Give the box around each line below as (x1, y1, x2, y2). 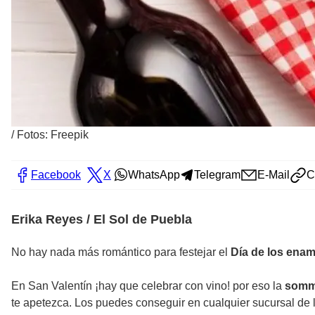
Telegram (194, 168, 240, 181)
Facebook (31, 168, 81, 181)
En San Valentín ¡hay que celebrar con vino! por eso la (11, 279, 285, 292)
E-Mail (257, 168, 290, 181)
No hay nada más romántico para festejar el (11, 245, 231, 258)
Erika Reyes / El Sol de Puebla (11, 212, 192, 226)
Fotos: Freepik (17, 128, 89, 141)
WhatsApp (128, 168, 180, 181)
